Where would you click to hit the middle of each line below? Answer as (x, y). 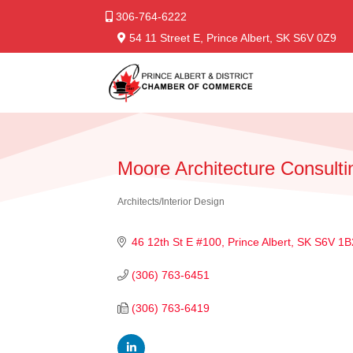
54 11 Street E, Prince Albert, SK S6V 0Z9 (232, 38)
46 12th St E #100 (176, 242)
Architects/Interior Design (171, 201)
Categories (148, 209)
